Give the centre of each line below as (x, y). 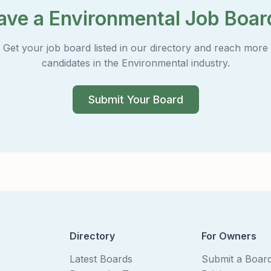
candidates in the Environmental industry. (135, 63)
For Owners (229, 236)
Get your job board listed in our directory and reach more (135, 48)
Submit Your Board (135, 100)
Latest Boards (101, 259)
